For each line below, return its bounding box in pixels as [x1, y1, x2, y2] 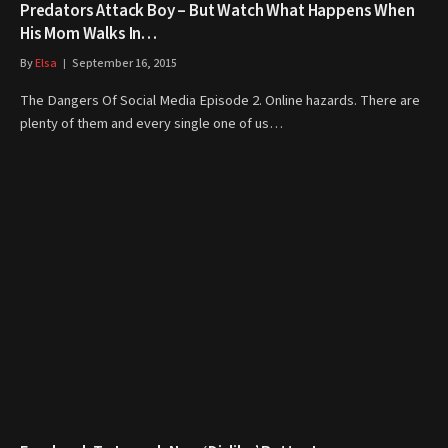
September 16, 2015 [72, 55, 177, 72]
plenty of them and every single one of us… [20, 113, 283, 134]
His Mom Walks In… [20, 22, 158, 46]
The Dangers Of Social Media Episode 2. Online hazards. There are [20, 90, 420, 111]
